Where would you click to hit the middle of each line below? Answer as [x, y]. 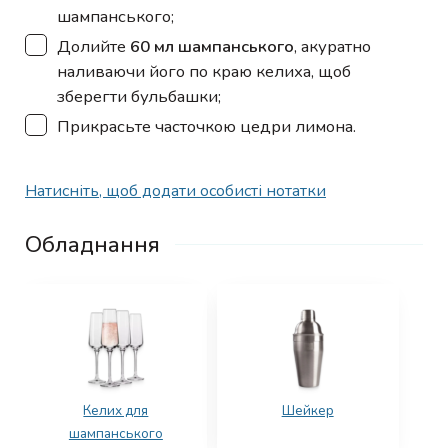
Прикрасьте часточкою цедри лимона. [206, 126]
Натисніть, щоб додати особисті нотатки [175, 190]
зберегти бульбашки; [139, 96]
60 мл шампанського [212, 46]
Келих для [116, 410]
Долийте [93, 46]
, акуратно [332, 46]
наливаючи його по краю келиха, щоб [204, 71]
